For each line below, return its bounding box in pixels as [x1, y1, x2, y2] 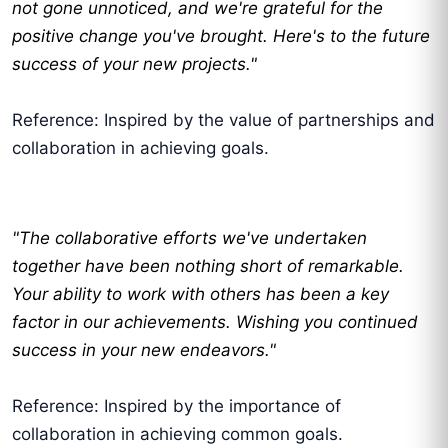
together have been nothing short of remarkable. [12, 256, 404, 277]
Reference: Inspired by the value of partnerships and [12, 110, 435, 131]
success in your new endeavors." [12, 340, 276, 361]
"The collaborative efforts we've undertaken [12, 228, 367, 249]
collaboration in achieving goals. [12, 138, 269, 159]
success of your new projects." [12, 54, 257, 75]
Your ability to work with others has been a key [12, 284, 389, 305]
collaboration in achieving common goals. [12, 424, 343, 445]
